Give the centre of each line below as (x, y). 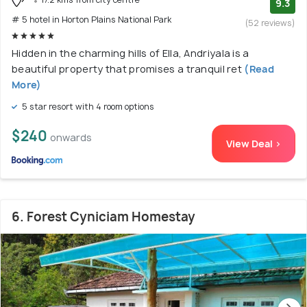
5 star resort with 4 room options (87, 107)
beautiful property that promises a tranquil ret (127, 69)
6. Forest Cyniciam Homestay (103, 217)
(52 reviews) (270, 23)
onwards (71, 138)
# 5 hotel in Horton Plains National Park (91, 20)
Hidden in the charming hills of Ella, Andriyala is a (131, 53)
